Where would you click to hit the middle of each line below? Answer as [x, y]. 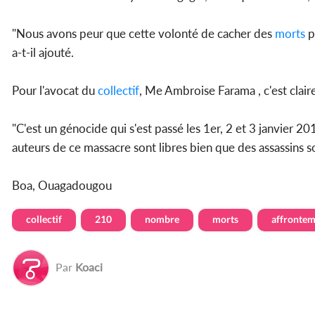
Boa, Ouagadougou [62, 186]
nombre [162, 219]
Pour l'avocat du [55, 91]
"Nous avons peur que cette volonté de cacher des [143, 34]
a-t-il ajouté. [43, 53]
